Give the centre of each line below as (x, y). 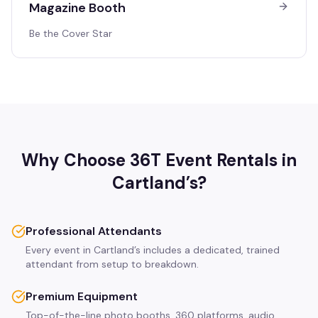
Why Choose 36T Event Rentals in (159, 160)
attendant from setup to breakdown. (112, 264)
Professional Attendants (94, 231)
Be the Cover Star (71, 33)
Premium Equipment (82, 296)
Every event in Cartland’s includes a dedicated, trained (153, 250)
